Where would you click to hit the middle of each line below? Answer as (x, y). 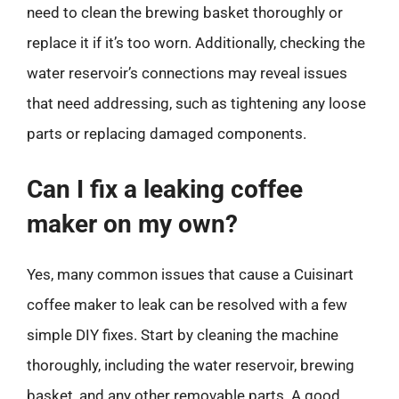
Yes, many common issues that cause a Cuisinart (190, 274)
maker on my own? (132, 224)
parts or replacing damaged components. (167, 134)
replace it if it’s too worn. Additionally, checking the (196, 43)
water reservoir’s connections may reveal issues (187, 73)
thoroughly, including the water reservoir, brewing (191, 365)
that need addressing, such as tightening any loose (196, 103)
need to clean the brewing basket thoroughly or (185, 12)
